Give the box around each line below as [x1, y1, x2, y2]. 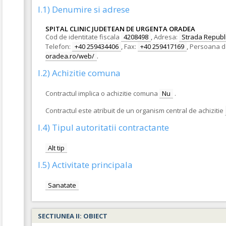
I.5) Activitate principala [38, 159, 133, 171]
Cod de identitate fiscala [45, 32, 120, 41]
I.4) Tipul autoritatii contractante [38, 122, 169, 133]
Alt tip [48, 143, 65, 152]
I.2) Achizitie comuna [38, 67, 121, 79]
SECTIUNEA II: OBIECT [38, 211, 107, 220]
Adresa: [154, 32, 178, 41]
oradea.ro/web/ [45, 51, 94, 61]
